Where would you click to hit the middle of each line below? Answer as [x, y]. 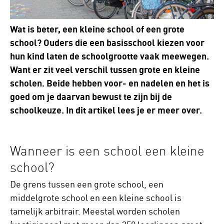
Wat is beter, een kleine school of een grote [97, 29]
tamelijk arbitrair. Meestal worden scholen [95, 211]
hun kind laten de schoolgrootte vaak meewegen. [109, 56]
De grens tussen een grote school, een [87, 184]
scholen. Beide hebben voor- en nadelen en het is [110, 83]
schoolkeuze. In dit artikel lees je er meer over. [106, 110]
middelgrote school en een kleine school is [96, 198]
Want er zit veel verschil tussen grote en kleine [105, 70]
